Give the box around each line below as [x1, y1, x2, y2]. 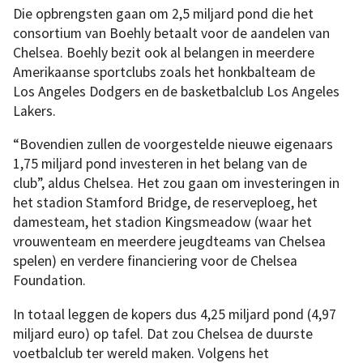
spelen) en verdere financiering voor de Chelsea [13, 252, 297, 271]
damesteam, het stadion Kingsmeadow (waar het [13, 213, 312, 232]
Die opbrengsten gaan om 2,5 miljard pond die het [13, 4, 314, 23]
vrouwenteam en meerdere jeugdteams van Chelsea [13, 233, 326, 251]
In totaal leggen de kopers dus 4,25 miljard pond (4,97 [13, 305, 336, 323]
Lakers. [13, 101, 56, 120]
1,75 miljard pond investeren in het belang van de [13, 155, 307, 173]
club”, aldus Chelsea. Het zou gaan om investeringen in [13, 174, 340, 193]
